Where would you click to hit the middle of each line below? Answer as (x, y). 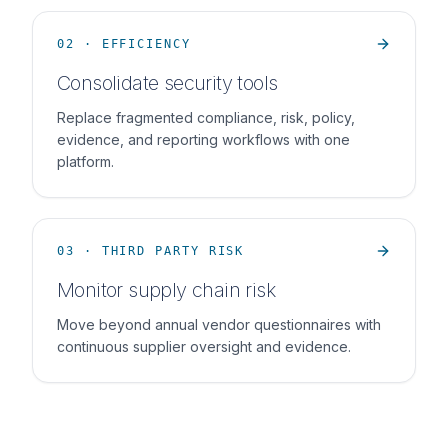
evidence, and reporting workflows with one (203, 139)
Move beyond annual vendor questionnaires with (219, 324)
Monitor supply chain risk (166, 290)
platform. (85, 161)
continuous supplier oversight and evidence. (204, 346)
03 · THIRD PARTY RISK (151, 251)
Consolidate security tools (167, 83)
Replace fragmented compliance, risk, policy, (206, 117)
